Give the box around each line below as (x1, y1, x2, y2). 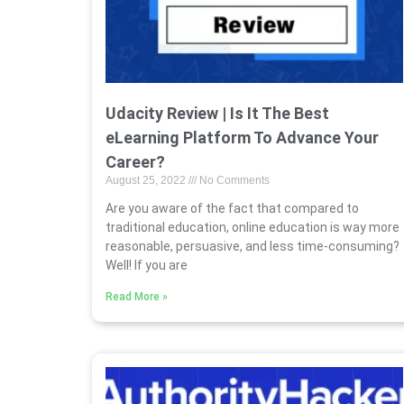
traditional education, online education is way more (106, 220, 399, 235)
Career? (106, 152, 165, 172)
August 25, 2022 (106, 174, 188, 188)
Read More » (106, 290, 168, 304)
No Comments (197, 174, 270, 188)
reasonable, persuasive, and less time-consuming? (106, 239, 402, 254)
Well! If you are (106, 258, 188, 273)
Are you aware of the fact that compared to (106, 201, 359, 216)
